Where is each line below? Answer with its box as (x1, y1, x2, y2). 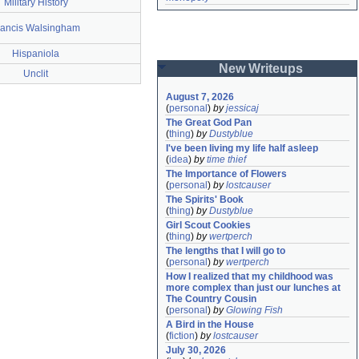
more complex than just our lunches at (166, 282, 341, 293)
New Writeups (218, 62, 303, 75)
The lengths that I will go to (166, 245, 285, 256)
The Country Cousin (166, 293, 256, 305)
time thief (207, 154, 246, 165)
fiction (169, 330, 195, 341)
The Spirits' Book (166, 194, 244, 205)
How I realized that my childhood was (166, 271, 333, 282)
